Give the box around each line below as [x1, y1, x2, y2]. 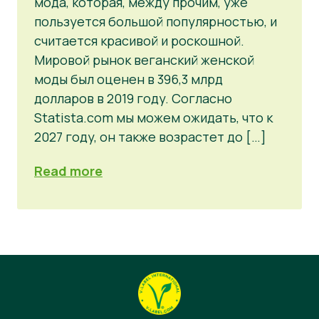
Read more [34, 162, 103, 180]
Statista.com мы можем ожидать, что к [34, 108, 273, 126]
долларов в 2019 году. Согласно [34, 89, 232, 107]
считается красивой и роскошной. [34, 31, 244, 49]
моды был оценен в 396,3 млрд [34, 70, 223, 88]
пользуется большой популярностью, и [34, 12, 277, 30]
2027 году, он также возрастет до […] [34, 127, 266, 145]
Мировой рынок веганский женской [34, 51, 254, 68]
